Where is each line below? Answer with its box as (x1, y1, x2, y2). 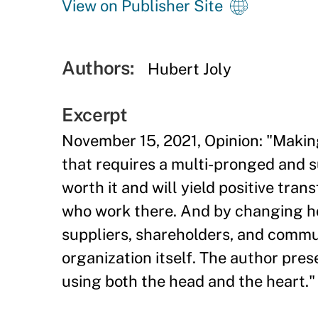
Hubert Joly (148, 60, 232, 78)
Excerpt (62, 104, 128, 126)
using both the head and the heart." (62, 272, 315, 290)
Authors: (62, 57, 134, 79)
